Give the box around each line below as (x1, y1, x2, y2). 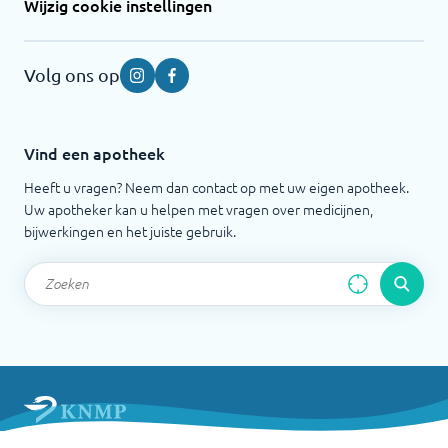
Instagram (136, 65, 200, 84)
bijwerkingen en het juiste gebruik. (24, 220, 236, 241)
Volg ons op (24, 64, 120, 86)
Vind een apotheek (24, 141, 165, 164)
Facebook (171, 65, 232, 84)
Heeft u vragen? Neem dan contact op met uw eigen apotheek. (24, 176, 409, 197)
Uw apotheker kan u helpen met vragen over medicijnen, (24, 198, 373, 219)
